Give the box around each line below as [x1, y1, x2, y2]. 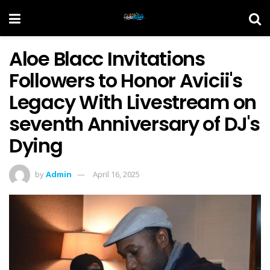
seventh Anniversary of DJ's [9, 110, 260, 137]
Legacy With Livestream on [9, 89, 256, 116]
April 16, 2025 [93, 168, 140, 180]
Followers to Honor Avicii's [9, 67, 242, 94]
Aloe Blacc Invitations [9, 45, 205, 72]
